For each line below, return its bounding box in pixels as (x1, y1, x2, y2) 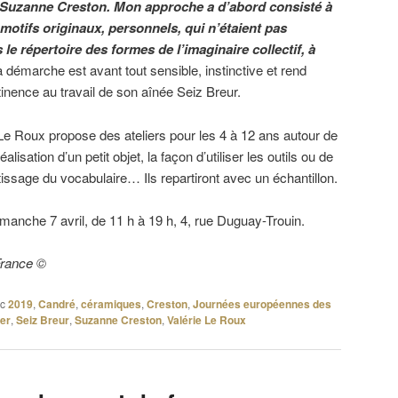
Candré (38, 295, 76, 312)
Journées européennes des (193, 295, 331, 312)
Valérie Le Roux (167, 311, 246, 328)
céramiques (81, 295, 141, 312)
